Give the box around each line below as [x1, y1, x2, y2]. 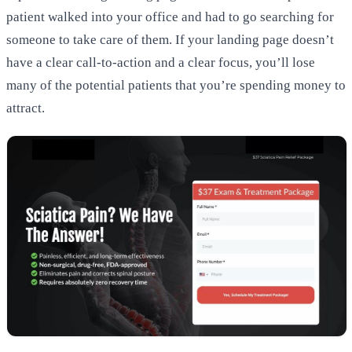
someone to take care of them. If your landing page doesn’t [6, 31, 334, 47]
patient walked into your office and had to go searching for [6, 9, 334, 24]
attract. [6, 100, 45, 115]
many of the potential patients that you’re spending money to [6, 77, 346, 93]
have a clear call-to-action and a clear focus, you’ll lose [6, 54, 315, 70]
